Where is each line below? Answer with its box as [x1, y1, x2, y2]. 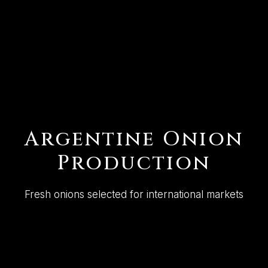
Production [57, 149, 211, 177]
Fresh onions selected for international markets [25, 188, 243, 200]
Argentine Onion [25, 125, 243, 153]
